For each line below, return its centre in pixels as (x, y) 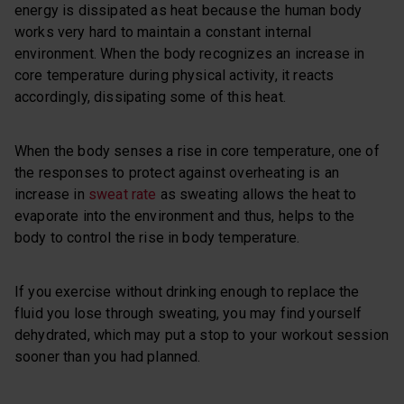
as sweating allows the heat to (257, 194)
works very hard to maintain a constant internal (163, 32)
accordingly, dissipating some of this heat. (150, 96)
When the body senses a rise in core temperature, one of (197, 151)
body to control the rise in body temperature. (157, 237)
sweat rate (122, 194)
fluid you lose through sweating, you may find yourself (188, 313)
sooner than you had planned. (108, 356)
